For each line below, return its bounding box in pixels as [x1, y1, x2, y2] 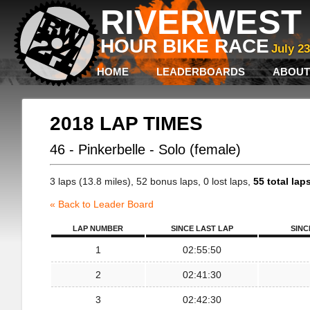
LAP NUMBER [73, 224, 123, 232]
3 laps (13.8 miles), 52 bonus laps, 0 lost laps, [50, 176, 253, 187]
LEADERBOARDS [156, 66, 245, 77]
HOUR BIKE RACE [100, 35, 269, 57]
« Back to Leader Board [50, 199, 154, 210]
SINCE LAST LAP [170, 224, 233, 232]
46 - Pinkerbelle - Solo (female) [50, 142, 241, 157]
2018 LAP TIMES [50, 113, 203, 134]
